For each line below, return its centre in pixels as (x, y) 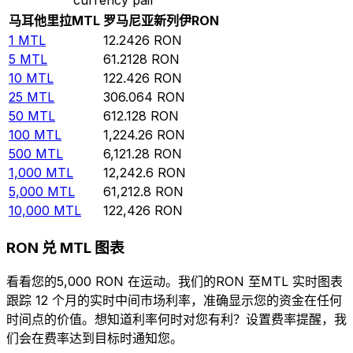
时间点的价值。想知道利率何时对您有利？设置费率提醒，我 (176, 320)
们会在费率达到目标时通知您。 (95, 338)
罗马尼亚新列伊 (147, 20)
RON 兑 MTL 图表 (65, 247)
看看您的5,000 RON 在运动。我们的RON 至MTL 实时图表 (175, 282)
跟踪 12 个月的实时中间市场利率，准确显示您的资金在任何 (174, 301)
